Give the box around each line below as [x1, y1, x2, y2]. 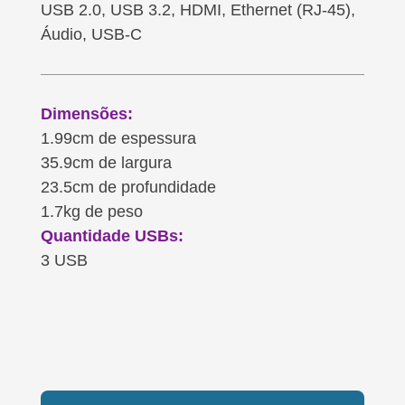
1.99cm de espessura [40, 128, 196, 147]
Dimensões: [40, 104, 133, 123]
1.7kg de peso [40, 202, 143, 221]
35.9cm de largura [40, 153, 172, 172]
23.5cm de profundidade [40, 177, 216, 196]
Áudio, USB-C [40, 24, 142, 43]
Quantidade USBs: [40, 226, 184, 245]
